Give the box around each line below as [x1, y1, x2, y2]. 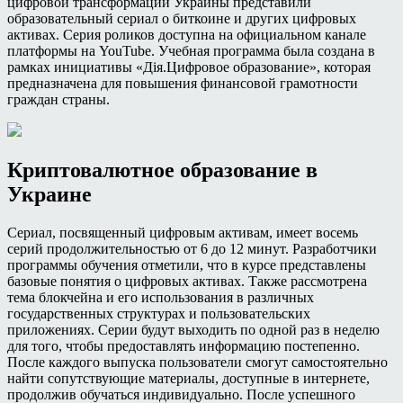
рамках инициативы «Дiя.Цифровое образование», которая [7, 59, 371, 75]
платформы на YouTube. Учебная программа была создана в [7, 43, 375, 58]
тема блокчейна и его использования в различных [7, 289, 314, 305]
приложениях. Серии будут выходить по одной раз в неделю [7, 321, 380, 337]
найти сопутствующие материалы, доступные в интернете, [7, 370, 370, 386]
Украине [7, 182, 92, 206]
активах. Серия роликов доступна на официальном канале [7, 27, 366, 42]
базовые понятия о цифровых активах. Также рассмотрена [7, 273, 367, 289]
